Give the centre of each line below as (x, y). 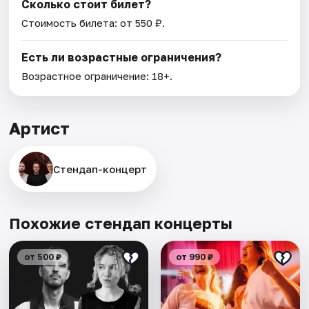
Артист (40, 128)
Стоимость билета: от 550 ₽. (93, 23)
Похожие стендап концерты (121, 223)
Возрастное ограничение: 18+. (97, 76)
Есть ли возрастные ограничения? (122, 58)
